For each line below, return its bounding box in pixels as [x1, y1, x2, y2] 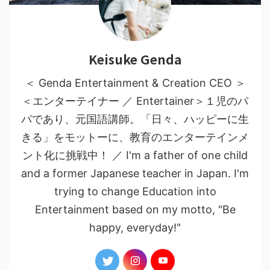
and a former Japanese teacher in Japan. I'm [21, 166, 249, 180]
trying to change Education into [54, 184, 216, 198]
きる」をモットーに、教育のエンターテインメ [21, 130, 249, 143]
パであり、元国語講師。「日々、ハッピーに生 [21, 112, 249, 125]
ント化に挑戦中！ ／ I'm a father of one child [22, 148, 248, 162]
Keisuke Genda [89, 49, 181, 68]
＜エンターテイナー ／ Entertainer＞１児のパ [22, 94, 248, 107]
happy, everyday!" [89, 221, 181, 234]
